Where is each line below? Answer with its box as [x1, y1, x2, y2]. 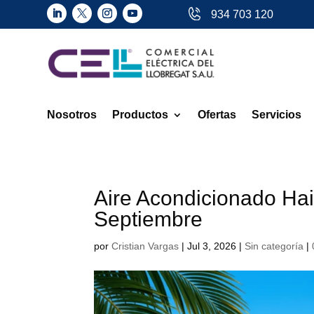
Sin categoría [245, 240, 304, 252]
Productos [112, 108, 169, 121]
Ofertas [198, 108, 237, 121]
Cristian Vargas [111, 240, 179, 252]
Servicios [252, 108, 302, 121]
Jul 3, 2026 [187, 240, 237, 252]
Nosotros [47, 108, 97, 121]
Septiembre [94, 207, 203, 231]
